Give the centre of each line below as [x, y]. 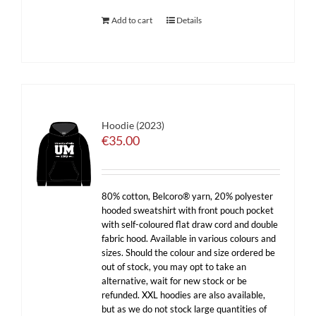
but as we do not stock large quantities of [184, 309]
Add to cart [132, 20]
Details [189, 20]
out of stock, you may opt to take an [174, 267]
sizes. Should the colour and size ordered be [189, 253]
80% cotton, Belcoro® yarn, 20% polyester [188, 196]
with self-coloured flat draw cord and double [190, 224]
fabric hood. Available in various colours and [189, 238]
